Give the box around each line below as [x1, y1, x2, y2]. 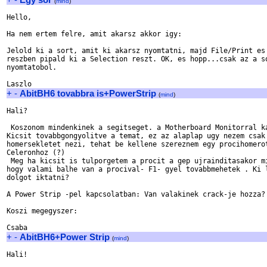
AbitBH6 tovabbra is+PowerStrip [20, 88, 156, 98]
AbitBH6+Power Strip [20, 232, 110, 242]
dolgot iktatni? [7, 173, 69, 182]
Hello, [7, 13, 32, 21]
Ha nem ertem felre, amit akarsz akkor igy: [7, 30, 182, 38]
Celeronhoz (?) [7, 148, 65, 157]
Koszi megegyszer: [7, 207, 77, 215]
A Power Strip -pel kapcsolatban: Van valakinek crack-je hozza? [7, 190, 265, 198]
